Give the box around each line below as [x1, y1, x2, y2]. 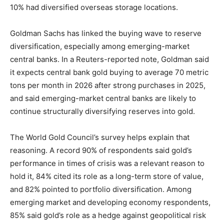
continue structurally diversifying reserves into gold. [10, 106, 195, 116]
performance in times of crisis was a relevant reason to [10, 158, 204, 168]
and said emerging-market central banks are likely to [10, 93, 196, 103]
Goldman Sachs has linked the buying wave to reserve [10, 28, 201, 38]
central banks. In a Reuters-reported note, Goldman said [10, 54, 209, 64]
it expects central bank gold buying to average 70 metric [10, 67, 208, 77]
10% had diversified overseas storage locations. [10, 2, 178, 12]
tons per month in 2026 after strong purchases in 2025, [10, 80, 205, 90]
